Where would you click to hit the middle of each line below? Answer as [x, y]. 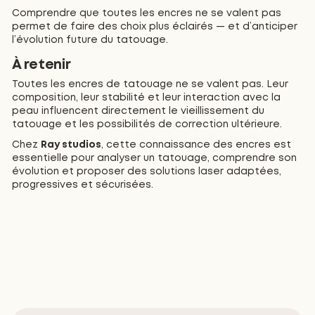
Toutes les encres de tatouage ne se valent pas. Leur [150, 85]
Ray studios [71, 145]
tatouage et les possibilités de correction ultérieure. [147, 125]
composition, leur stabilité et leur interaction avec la [146, 98]
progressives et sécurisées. [82, 185]
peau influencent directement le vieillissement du [138, 111]
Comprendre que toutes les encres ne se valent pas [146, 13]
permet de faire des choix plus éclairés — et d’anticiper [154, 26]
